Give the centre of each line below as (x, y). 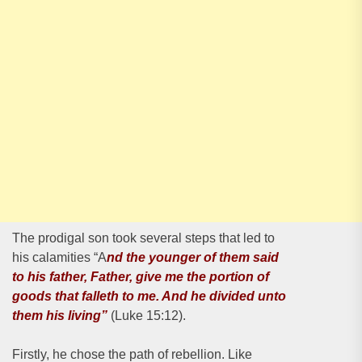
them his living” (60, 316)
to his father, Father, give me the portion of (141, 277)
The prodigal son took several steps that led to (143, 238)
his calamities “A (59, 257)
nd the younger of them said (193, 257)
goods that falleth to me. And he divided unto (149, 296)
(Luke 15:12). (147, 316)
